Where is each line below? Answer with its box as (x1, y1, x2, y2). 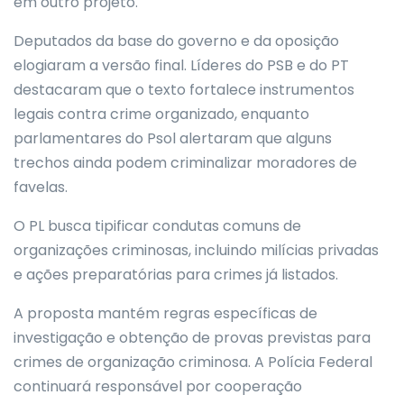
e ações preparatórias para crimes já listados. (14, 264, 338, 285)
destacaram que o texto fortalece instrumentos (14, 79, 354, 100)
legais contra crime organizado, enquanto (14, 104, 309, 124)
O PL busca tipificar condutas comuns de (14, 216, 301, 236)
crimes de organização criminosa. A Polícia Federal (14, 352, 372, 372)
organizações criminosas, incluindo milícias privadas (14, 240, 379, 261)
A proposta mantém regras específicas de (14, 303, 317, 324)
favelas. (14, 177, 68, 197)
